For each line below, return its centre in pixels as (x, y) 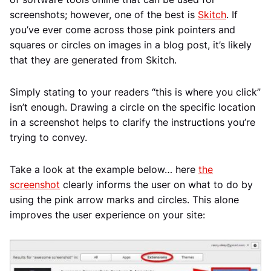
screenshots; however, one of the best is (104, 14)
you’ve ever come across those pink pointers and (122, 29)
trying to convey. (48, 137)
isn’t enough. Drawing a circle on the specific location (132, 107)
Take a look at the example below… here (104, 169)
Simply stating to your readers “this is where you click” (135, 92)
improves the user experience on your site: (107, 214)
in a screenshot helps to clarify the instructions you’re (132, 122)
